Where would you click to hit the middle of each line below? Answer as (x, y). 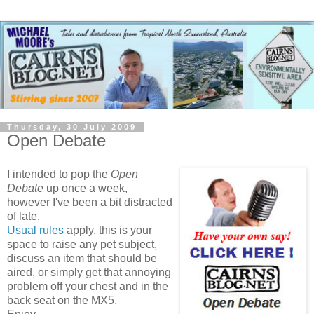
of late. (23, 216)
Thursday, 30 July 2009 (72, 127)
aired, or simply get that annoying (89, 272)
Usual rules (35, 230)
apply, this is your (108, 230)
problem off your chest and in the (88, 286)
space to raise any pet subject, (82, 244)
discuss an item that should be (82, 258)
